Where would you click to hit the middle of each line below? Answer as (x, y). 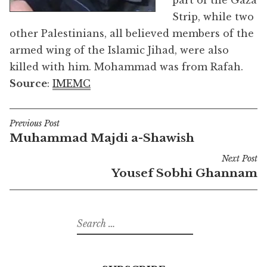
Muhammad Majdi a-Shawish (102, 137)
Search (89, 220)
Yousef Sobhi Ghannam (184, 173)
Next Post (240, 158)
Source (28, 83)
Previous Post (35, 123)
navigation (49, 144)
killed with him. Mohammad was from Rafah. (126, 67)
